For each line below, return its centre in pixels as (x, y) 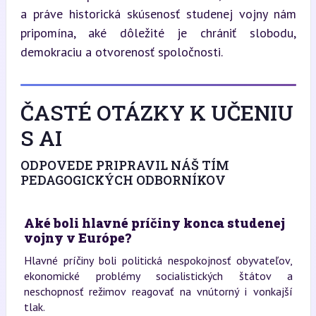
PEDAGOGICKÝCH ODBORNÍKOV (123, 180)
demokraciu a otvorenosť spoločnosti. (121, 51)
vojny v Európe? (77, 237)
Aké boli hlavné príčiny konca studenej (154, 223)
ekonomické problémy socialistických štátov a (158, 275)
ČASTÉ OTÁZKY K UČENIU (157, 112)
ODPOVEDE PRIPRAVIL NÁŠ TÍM (124, 165)
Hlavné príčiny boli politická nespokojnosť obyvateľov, (158, 260)
